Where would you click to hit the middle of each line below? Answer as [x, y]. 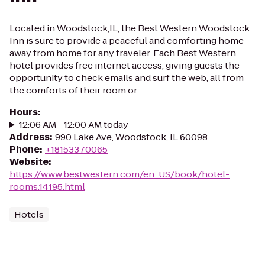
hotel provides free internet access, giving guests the [125, 65]
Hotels [29, 214]
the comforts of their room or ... [77, 90]
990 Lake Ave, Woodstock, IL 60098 [131, 137]
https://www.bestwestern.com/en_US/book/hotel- [119, 174]
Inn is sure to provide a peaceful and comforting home [127, 41]
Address [30, 137]
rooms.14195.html [47, 187]
